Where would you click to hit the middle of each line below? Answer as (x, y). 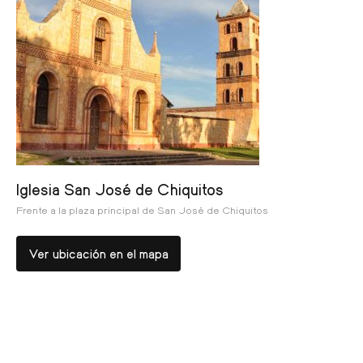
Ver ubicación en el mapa (98, 253)
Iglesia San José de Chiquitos (120, 188)
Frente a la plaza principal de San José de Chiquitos (142, 209)
